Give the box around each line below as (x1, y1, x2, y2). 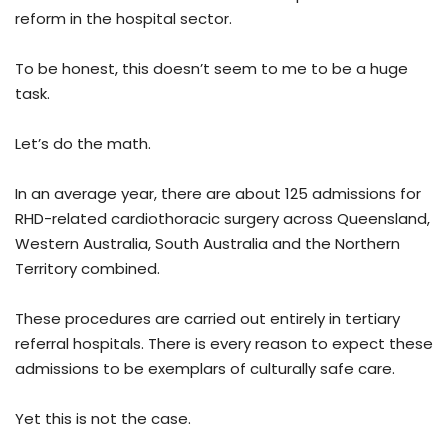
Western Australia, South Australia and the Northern (15, 233, 400, 255)
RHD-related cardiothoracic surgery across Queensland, (15, 208, 430, 230)
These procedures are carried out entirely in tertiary (15, 308, 400, 330)
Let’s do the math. (15, 133, 151, 155)
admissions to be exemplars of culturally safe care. (15, 358, 395, 380)
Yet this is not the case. (15, 408, 191, 430)
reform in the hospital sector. (15, 8, 232, 30)
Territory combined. (15, 258, 160, 280)
